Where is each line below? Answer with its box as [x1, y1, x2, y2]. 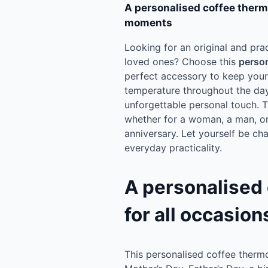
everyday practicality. [124, 141, 222, 154]
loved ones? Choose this [124, 55, 239, 68]
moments [124, 16, 172, 29]
